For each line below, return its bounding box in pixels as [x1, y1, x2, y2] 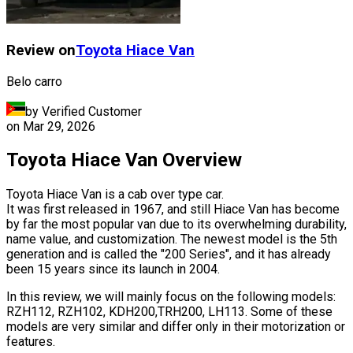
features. [6, 334, 55, 350]
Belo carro [6, 73, 62, 89]
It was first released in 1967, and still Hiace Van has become [6, 202, 340, 217]
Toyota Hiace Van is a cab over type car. [6, 187, 224, 203]
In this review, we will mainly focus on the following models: [6, 289, 336, 305]
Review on [6, 41, 76, 59]
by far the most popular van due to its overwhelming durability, [6, 217, 347, 232]
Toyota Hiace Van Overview [6, 149, 242, 172]
